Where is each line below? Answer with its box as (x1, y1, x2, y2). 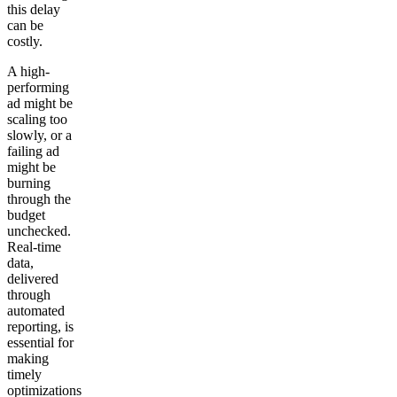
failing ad (7, 144, 59, 160)
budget (7, 207, 45, 223)
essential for (7, 335, 74, 351)
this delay (7, 2, 60, 18)
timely (7, 367, 42, 383)
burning (7, 175, 51, 191)
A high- (7, 64, 50, 80)
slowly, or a (7, 128, 72, 144)
